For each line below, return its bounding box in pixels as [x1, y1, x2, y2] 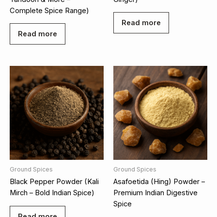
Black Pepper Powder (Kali [10, 177, 99, 186]
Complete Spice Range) [10, 6, 89, 15]
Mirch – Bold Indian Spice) [10, 188, 94, 198]
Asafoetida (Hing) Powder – [113, 177, 205, 186]
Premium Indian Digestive [113, 188, 198, 198]
